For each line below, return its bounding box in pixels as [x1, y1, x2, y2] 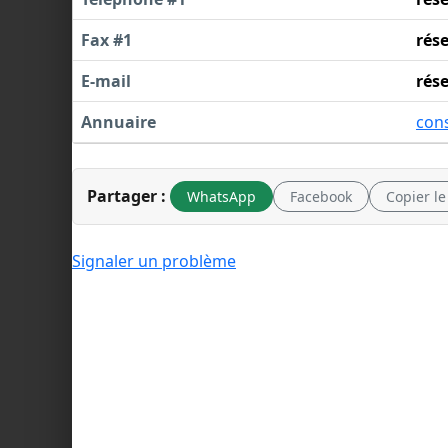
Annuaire [81, 110, 156, 133]
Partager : [87, 185, 166, 208]
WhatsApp [187, 186, 256, 206]
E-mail [81, 69, 131, 92]
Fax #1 [81, 28, 132, 51]
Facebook [290, 186, 352, 206]
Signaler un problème [72, 249, 236, 272]
